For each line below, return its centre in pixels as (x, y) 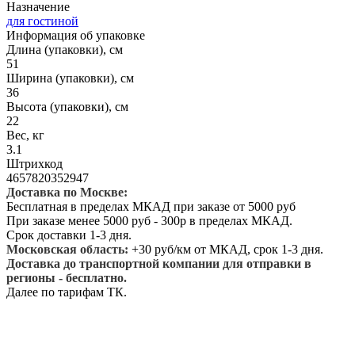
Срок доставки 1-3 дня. (69, 235)
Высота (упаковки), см (67, 106)
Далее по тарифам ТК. (67, 292)
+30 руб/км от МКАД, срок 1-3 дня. (227, 249)
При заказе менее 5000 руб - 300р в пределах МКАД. (149, 220)
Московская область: (69, 249)
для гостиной (42, 21)
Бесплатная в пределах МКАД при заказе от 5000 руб (151, 206)
